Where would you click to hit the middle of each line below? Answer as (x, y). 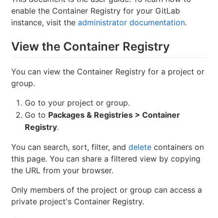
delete (140, 147)
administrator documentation (131, 23)
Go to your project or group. (77, 102)
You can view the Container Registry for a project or (108, 71)
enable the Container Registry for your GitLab (96, 11)
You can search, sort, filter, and (70, 147)
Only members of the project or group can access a (107, 190)
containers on (178, 147)
